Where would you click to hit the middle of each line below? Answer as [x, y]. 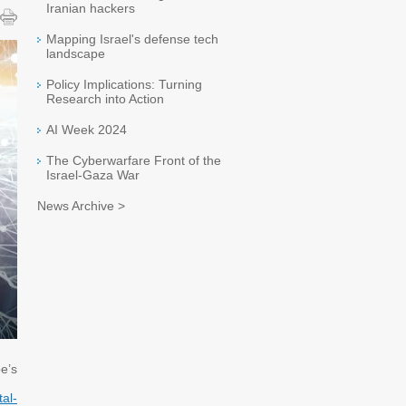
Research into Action [105, 99]
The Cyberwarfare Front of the [134, 160]
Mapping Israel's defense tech [132, 39]
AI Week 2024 [87, 130]
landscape [76, 53]
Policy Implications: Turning [124, 84]
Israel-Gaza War [93, 175]
